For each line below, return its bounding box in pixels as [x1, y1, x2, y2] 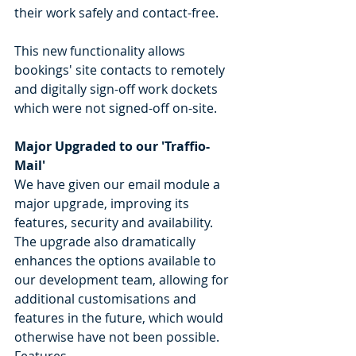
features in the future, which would [14, 308, 226, 327]
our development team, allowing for [14, 270, 232, 288]
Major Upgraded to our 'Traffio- [14, 137, 210, 155]
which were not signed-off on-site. [14, 99, 220, 117]
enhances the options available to [14, 251, 219, 269]
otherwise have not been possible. [14, 327, 219, 346]
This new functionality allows [14, 41, 188, 60]
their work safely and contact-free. [14, 3, 219, 21]
